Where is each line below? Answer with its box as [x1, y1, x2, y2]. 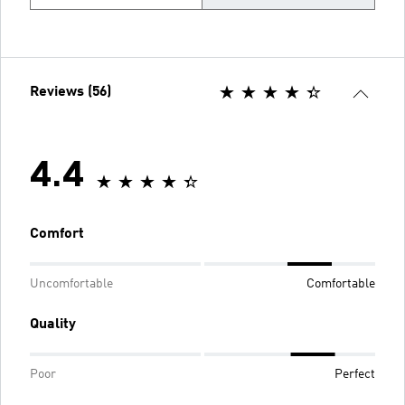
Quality [30, 316, 76, 332]
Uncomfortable [30, 277, 113, 290]
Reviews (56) [30, 84, 111, 99]
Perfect [334, 367, 375, 381]
